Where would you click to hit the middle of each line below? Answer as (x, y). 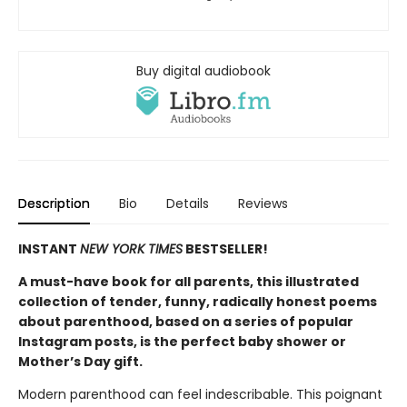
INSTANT (49, 249)
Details (188, 204)
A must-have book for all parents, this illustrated (189, 282)
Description (54, 204)
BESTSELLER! (225, 249)
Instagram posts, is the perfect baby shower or (182, 342)
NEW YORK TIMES (131, 249)
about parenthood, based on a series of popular (186, 322)
